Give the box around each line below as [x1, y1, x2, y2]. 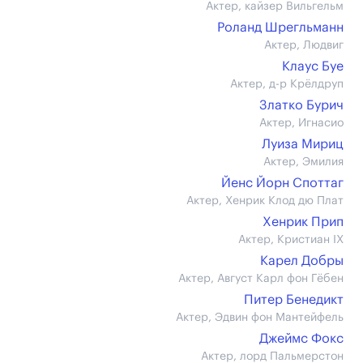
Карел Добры [260, 254, 344, 267]
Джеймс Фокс [259, 332, 344, 345]
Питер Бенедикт [244, 293, 344, 306]
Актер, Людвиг [264, 40, 344, 51]
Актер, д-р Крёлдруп [230, 79, 344, 90]
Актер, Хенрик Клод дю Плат [186, 195, 344, 207]
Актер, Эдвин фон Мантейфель [176, 312, 344, 323]
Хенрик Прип [263, 216, 344, 228]
